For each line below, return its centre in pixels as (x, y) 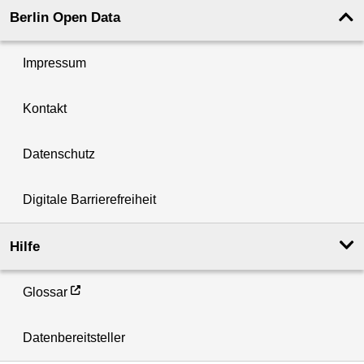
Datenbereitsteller (74, 338)
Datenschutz (59, 154)
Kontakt (45, 109)
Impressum (54, 63)
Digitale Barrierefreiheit (89, 200)
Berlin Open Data (65, 18)
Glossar (45, 292)
